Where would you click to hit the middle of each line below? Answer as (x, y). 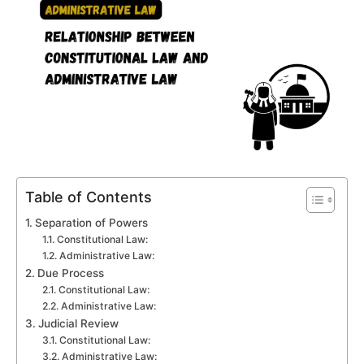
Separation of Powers (91, 223)
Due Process (70, 273)
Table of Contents (89, 197)
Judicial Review (78, 324)
